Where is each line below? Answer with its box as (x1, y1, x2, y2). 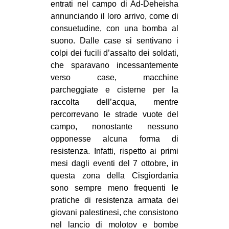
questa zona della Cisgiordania (51, 171, 178, 180)
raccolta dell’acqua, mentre (51, 97, 178, 106)
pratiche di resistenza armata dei (51, 195, 178, 204)
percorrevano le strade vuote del (51, 109, 178, 119)
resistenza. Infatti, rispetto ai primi (51, 146, 178, 155)
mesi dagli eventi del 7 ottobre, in (51, 158, 178, 168)
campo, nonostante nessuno (51, 122, 178, 131)
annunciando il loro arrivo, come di (51, 11, 178, 20)
